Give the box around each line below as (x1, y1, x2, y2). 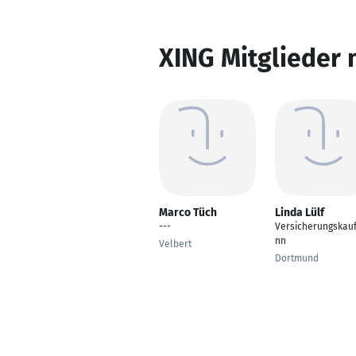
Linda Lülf (275, 206, 324, 219)
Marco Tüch (159, 206, 217, 219)
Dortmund (275, 253, 319, 264)
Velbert (159, 238, 192, 250)
